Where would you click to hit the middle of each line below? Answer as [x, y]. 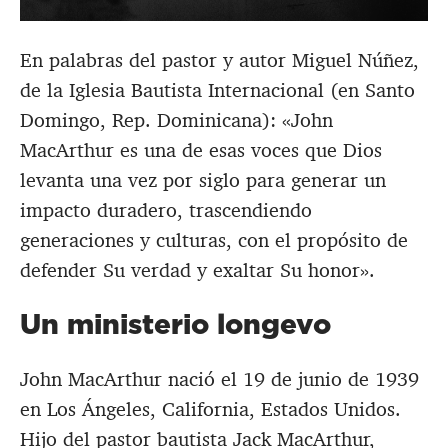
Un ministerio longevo [175, 324]
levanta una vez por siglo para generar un [203, 180]
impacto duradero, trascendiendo [166, 210]
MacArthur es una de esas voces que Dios [201, 150]
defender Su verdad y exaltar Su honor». [197, 270]
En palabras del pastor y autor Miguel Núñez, [219, 60]
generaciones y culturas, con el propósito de [214, 240]
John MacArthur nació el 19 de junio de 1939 [219, 379]
